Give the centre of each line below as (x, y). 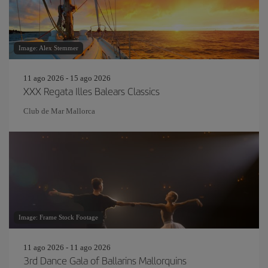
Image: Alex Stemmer (48, 48)
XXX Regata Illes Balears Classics (92, 91)
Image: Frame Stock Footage (58, 217)
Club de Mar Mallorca (59, 111)
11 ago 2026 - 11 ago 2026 (67, 247)
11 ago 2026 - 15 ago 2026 (67, 78)
